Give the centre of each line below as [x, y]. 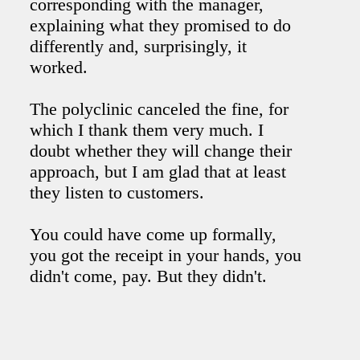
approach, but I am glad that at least [158, 172]
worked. [59, 67]
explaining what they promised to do [161, 26]
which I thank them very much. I [147, 130]
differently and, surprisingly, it [139, 47]
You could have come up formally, [153, 235]
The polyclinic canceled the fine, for [160, 109]
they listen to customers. [117, 193]
